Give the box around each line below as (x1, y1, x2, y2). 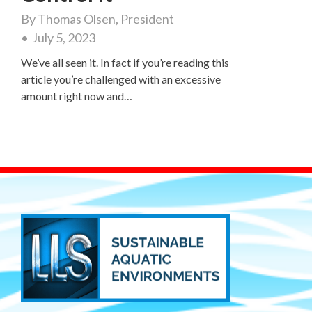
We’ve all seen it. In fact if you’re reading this (21, 56, 229, 69)
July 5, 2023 (32, 30, 95, 45)
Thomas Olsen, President (38, 11, 174, 26)
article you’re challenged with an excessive (21, 72, 221, 86)
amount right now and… (21, 89, 132, 102)
